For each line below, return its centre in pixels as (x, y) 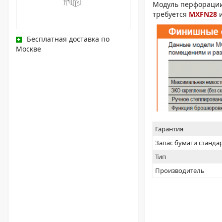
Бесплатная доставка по (68, 39)
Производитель (180, 170)
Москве (28, 49)
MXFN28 (203, 14)
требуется (171, 14)
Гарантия (169, 129)
